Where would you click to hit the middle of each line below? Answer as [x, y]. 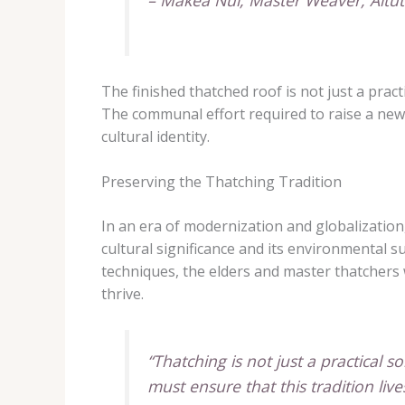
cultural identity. [155, 136]
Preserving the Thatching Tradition [221, 182]
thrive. [122, 294]
